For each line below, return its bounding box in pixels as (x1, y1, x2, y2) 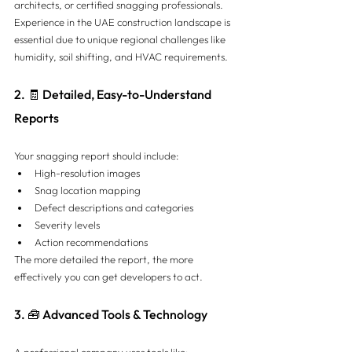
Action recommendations (35, 235, 148, 248)
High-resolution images (35, 166, 140, 179)
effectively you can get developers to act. (14, 269, 203, 283)
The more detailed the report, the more (14, 252, 196, 266)
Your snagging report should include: (14, 148, 179, 162)
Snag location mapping (35, 183, 141, 196)
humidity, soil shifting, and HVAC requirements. (14, 49, 228, 63)
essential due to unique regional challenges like (14, 32, 228, 46)
